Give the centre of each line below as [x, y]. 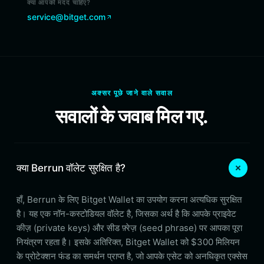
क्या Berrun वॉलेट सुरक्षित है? [71, 168]
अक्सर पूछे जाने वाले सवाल [132, 93]
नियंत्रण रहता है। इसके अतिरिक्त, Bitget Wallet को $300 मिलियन [128, 242]
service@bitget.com [66, 17]
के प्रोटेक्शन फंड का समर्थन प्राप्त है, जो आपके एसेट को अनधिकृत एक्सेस [132, 256]
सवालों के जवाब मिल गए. [132, 116]
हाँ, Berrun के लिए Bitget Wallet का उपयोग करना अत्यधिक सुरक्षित [129, 199]
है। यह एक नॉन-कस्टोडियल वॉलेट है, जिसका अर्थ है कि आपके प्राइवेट [126, 214]
